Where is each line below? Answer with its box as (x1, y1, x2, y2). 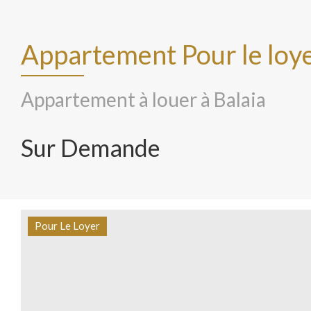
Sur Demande (21, 133, 160, 162)
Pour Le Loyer (35, 219, 100, 232)
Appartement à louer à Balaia (21, 87, 266, 111)
